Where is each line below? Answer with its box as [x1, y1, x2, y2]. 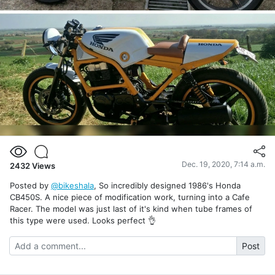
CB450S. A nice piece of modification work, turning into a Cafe [10, 192, 250, 202]
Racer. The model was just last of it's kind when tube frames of [10, 203, 252, 214]
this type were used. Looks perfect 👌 [10, 215, 156, 225]
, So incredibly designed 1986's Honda [94, 180, 241, 190]
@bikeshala [51, 180, 94, 190]
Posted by [10, 180, 51, 190]
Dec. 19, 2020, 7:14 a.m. [182, 159, 265, 169]
